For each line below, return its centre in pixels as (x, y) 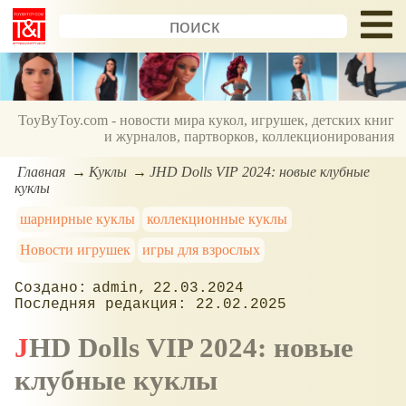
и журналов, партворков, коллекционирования (250, 137)
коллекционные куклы (217, 218)
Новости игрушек (76, 249)
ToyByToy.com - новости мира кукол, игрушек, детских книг (207, 121)
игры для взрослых (202, 249)
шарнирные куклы (78, 218)
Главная (42, 171)
